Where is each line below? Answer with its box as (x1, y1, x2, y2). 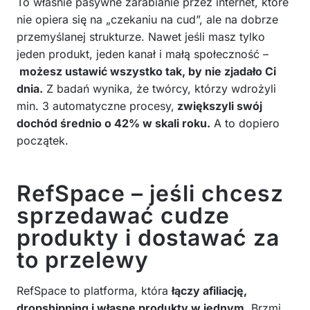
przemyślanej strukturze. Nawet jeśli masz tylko (17, 29, 265, 44)
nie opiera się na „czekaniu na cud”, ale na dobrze (17, 12, 278, 26)
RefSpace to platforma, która (17, 283, 172, 298)
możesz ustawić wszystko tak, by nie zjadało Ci (17, 64, 276, 78)
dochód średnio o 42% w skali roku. (17, 116, 210, 130)
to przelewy (17, 246, 149, 273)
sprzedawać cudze (17, 201, 230, 229)
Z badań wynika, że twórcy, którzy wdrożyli (43, 81, 276, 95)
